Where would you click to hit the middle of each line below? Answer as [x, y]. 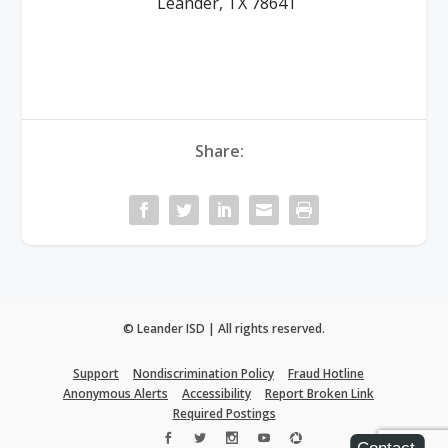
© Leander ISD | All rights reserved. [224, 328]
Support [96, 374]
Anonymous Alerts [115, 394]
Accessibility [216, 394]
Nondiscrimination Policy [203, 374]
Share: [219, 151]
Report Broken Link [319, 394]
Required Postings [224, 414]
